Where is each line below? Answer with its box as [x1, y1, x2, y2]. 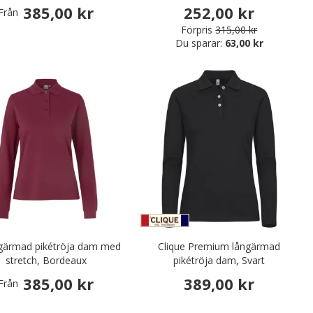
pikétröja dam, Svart [173, 253, 265, 267]
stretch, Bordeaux [5, 253, 87, 267]
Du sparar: [175, 36, 225, 50]
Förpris [181, 22, 213, 36]
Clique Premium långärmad [158, 239, 281, 253]
